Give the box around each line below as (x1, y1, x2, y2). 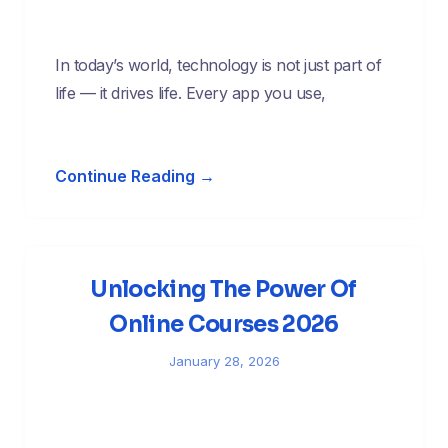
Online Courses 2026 (109, 311, 339, 339)
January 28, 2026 (168, 353, 280, 370)
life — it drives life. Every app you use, (55, 83, 326, 104)
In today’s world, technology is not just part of (55, 55, 381, 76)
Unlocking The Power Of (91, 276, 357, 304)
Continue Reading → (55, 166, 215, 187)
